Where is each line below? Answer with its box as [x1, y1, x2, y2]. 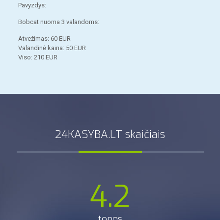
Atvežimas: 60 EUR [18, 34, 71, 42]
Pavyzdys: [18, 1, 47, 9]
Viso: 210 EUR [18, 53, 58, 61]
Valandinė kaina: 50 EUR [18, 44, 86, 52]
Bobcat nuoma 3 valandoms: [18, 18, 100, 26]
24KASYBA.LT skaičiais [55, 127, 165, 141]
